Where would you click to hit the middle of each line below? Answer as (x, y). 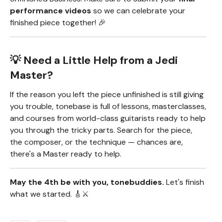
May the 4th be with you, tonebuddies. (87, 182)
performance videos (51, 11)
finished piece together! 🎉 (58, 23)
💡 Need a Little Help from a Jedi (94, 60)
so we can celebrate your (138, 11)
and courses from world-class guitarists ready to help (108, 118)
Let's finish (184, 182)
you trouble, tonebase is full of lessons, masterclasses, (108, 107)
